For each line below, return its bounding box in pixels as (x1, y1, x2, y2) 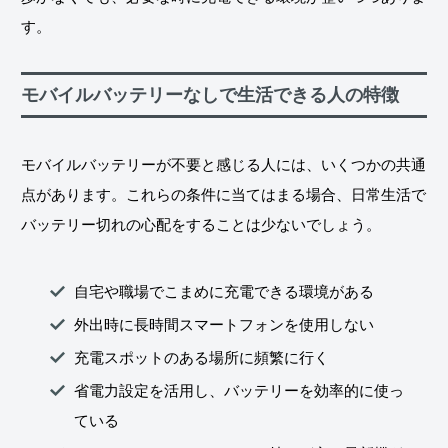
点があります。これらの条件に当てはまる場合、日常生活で (21, 186, 426, 204)
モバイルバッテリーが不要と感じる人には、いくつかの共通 (21, 156, 426, 174)
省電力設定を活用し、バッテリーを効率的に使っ (74, 382, 404, 400)
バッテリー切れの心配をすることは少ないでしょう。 (21, 216, 381, 234)
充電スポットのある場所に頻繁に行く (74, 349, 329, 367)
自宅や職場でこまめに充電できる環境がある (74, 283, 374, 301)
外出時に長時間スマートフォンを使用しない (74, 316, 374, 334)
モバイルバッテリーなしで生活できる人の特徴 (21, 84, 399, 105)
